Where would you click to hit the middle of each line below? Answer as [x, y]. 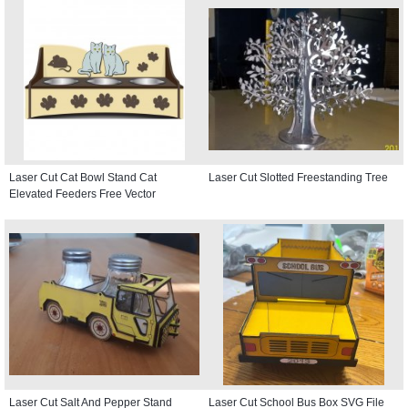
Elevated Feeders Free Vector [82, 194]
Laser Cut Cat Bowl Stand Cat [83, 177]
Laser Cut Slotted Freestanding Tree [298, 177]
